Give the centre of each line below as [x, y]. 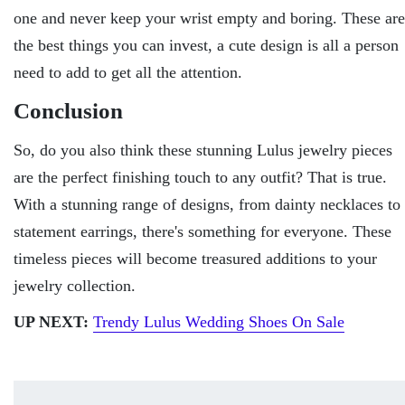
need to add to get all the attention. [128, 72]
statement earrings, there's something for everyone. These [202, 231]
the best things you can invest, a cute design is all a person [206, 45]
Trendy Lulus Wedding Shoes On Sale [219, 321]
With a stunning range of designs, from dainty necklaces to [207, 204]
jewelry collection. [75, 285]
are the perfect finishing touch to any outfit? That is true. [200, 177]
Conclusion [68, 110]
